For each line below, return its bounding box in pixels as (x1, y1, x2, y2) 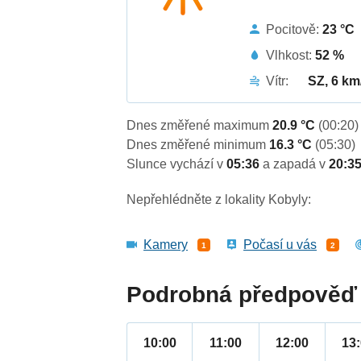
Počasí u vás (243, 238, 317, 252)
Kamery (143, 238, 189, 252)
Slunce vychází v (127, 157, 227, 172)
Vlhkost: (266, 48, 316, 62)
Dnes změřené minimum (127, 138, 270, 152)
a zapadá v (263, 157, 330, 172)
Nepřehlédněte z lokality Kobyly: (127, 193, 312, 207)
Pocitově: (266, 22, 323, 36)
